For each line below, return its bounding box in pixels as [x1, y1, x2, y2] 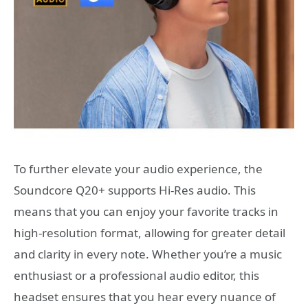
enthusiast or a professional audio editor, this [14, 267, 259, 284]
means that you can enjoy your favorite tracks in [14, 203, 278, 220]
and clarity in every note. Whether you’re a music [14, 246, 282, 263]
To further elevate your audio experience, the [14, 161, 263, 177]
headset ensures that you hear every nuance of [14, 289, 276, 305]
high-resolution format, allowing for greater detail [14, 225, 285, 241]
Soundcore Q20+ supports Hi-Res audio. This [14, 182, 256, 199]
